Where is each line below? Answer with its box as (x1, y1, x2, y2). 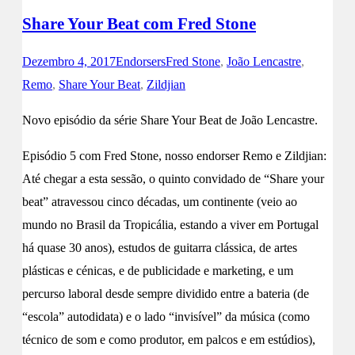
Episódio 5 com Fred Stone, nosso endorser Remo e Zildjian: (22, 148, 326, 162)
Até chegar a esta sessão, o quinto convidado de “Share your (22, 171, 324, 185)
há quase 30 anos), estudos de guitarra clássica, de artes (22, 240, 297, 254)
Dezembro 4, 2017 (22, 54, 116, 68)
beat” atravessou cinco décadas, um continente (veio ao (22, 194, 297, 208)
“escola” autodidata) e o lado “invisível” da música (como (22, 309, 310, 323)
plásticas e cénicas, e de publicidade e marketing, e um (22, 263, 293, 277)
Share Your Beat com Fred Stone (22, 14, 256, 34)
